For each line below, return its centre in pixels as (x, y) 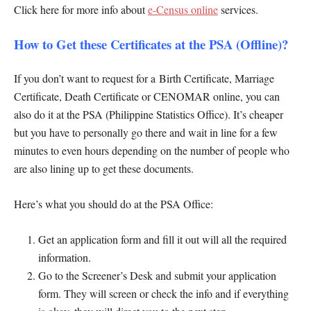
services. (238, 9)
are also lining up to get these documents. (104, 168)
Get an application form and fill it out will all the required (162, 239)
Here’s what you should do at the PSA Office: (114, 203)
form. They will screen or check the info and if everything (163, 293)
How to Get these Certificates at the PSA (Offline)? (153, 44)
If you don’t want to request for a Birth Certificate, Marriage (144, 78)
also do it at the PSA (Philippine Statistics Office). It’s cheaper (149, 114)
